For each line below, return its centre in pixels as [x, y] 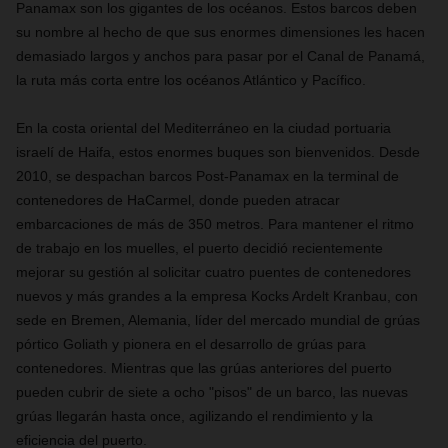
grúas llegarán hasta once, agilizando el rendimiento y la [194, 416]
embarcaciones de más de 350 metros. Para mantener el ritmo [215, 224]
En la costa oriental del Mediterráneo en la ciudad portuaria [203, 128]
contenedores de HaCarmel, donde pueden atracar [178, 200]
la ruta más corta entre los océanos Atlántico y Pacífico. [191, 80]
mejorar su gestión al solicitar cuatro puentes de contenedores [213, 272]
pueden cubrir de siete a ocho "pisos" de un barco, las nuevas [212, 392]
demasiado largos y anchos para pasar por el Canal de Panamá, [220, 56]
